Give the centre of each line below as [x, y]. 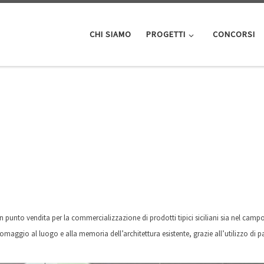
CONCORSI [234, 34]
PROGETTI [166, 34]
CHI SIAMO [110, 34]
